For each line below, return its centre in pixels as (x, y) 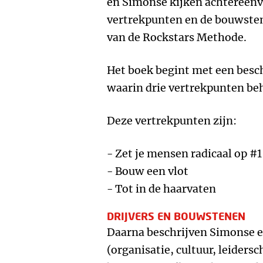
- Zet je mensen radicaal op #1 (184, 154)
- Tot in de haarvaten (161, 189)
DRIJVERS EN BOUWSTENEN (176, 216)
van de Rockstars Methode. (177, 37)
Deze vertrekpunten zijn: (172, 121)
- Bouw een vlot (148, 171)
